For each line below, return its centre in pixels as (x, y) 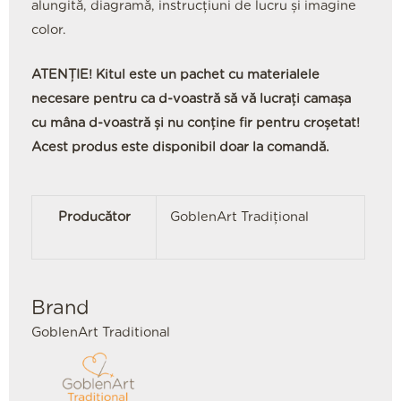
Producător (94, 218)
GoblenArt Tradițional (239, 218)
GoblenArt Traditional (101, 333)
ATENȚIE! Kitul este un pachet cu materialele (175, 75)
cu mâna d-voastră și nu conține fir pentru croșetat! (196, 124)
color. (49, 30)
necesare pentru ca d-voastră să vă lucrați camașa (191, 99)
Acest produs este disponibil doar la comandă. (180, 148)
